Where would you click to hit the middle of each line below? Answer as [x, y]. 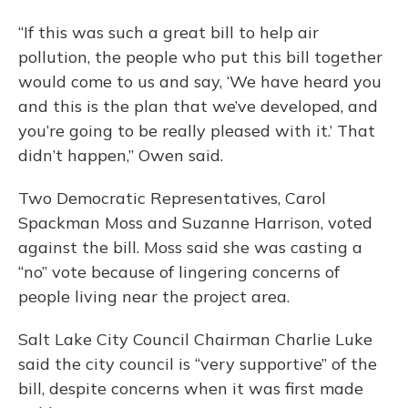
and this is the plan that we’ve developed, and [198, 106]
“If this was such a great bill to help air [168, 32]
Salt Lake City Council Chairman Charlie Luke [195, 339]
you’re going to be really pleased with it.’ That [197, 131]
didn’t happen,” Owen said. [121, 155]
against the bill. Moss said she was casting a [190, 247]
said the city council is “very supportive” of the [198, 364]
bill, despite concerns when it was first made [191, 388]
